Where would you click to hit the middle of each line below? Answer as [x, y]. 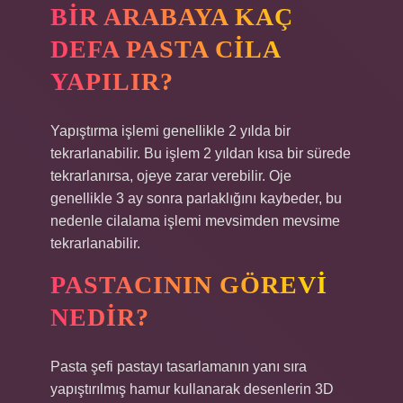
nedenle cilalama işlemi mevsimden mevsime [195, 221]
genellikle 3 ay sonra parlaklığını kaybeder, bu [196, 198]
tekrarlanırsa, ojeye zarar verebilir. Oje [171, 176]
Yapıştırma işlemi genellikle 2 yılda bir [170, 131]
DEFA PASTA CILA [166, 49]
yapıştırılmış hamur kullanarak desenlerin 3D [192, 389]
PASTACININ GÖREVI [189, 285]
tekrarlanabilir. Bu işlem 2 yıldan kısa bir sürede [201, 153]
